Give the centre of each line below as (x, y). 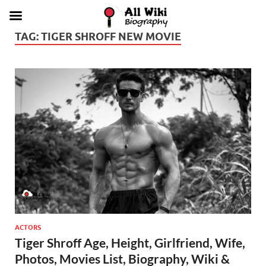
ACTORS (28, 227)
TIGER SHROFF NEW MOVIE (111, 37)
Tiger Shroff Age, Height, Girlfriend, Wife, (130, 242)
